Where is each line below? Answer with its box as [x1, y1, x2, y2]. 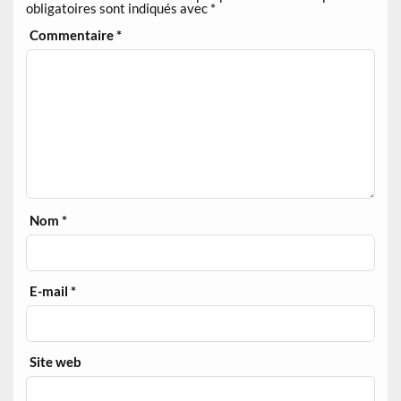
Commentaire [30, 27, 117, 44]
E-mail [30, 283, 72, 300]
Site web [30, 354, 82, 371]
